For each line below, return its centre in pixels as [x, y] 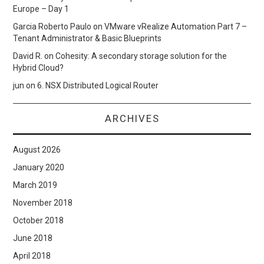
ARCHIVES [132, 118]
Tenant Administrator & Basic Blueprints [88, 38]
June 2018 [33, 238]
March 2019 [35, 185]
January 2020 [39, 167]
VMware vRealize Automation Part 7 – [176, 26]
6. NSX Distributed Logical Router [98, 85]
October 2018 [39, 220]
